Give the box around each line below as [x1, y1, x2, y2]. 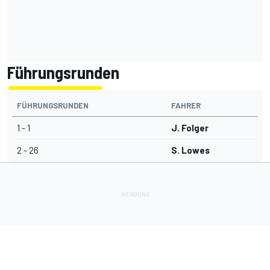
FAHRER [171, 101, 201, 111]
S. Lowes [171, 145, 210, 156]
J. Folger [171, 122, 209, 134]
